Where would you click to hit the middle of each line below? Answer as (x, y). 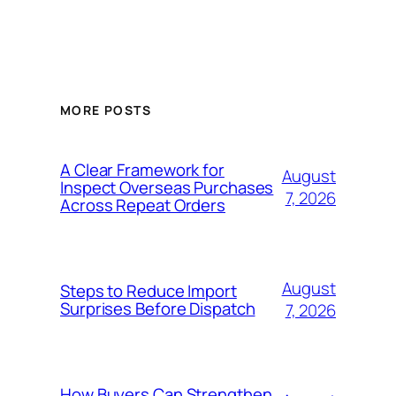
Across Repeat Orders (143, 206)
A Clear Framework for (142, 170)
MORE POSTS (106, 110)
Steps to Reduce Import (148, 291)
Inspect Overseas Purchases (167, 188)
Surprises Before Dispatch (158, 309)
